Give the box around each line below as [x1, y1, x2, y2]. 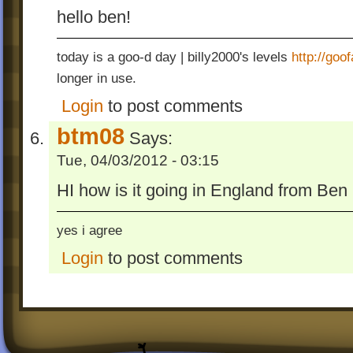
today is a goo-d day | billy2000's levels [57, 48, 292, 65]
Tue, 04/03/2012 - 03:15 [57, 152, 219, 169]
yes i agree [57, 221, 122, 238]
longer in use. [57, 69, 136, 86]
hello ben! [57, 7, 131, 27]
